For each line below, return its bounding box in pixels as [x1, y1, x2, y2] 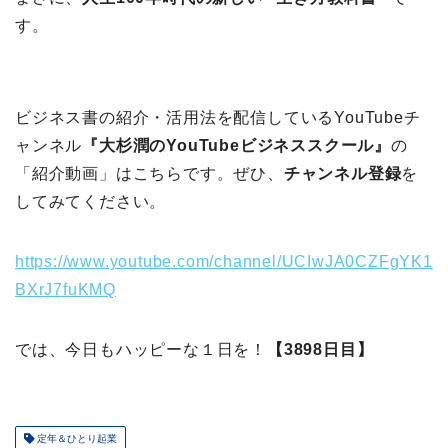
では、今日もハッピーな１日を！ [15, 340, 267, 358]
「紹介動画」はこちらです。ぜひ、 [15, 164, 284, 182]
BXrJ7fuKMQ [15, 280, 117, 298]
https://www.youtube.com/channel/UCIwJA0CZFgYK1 [15, 252, 433, 270]
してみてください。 [15, 192, 167, 210]
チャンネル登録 [283, 164, 402, 182]
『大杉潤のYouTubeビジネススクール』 [82, 136, 392, 154]
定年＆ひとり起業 [34, 432, 117, 444]
